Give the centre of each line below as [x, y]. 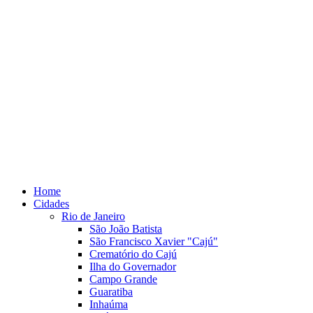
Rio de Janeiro [93, 217]
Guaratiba [111, 292]
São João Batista [126, 229]
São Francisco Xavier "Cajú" [154, 242]
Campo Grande [123, 279]
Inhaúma [109, 305]
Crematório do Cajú [133, 254]
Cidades [51, 204]
